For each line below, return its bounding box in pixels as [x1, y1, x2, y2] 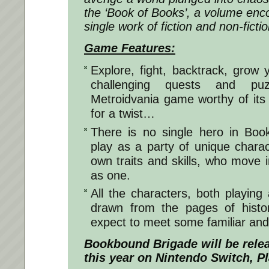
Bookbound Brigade [84, 237, 198, 251]
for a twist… [91, 107, 155, 121]
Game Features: [84, 41, 175, 55]
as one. [91, 168, 130, 182]
